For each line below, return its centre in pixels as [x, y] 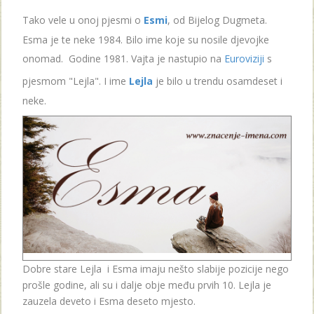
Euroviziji [244, 58]
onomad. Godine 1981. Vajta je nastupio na [123, 58]
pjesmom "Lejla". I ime [76, 81]
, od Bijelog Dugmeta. [217, 20]
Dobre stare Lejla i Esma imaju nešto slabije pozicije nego [156, 268]
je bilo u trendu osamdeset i [218, 81]
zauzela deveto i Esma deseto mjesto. [109, 301]
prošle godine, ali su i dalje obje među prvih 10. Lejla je [147, 285]
